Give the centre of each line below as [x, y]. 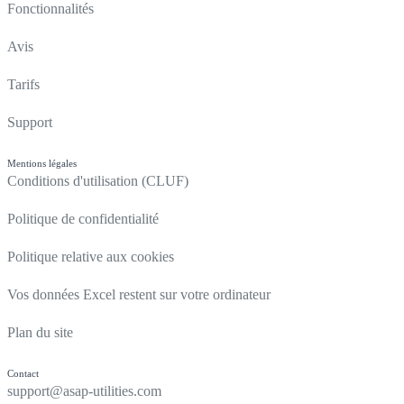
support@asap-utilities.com [84, 391]
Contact [23, 374]
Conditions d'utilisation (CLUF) [98, 181]
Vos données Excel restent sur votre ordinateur [139, 295]
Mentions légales [42, 164]
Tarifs [23, 85]
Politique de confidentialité [83, 219]
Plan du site [40, 333]
